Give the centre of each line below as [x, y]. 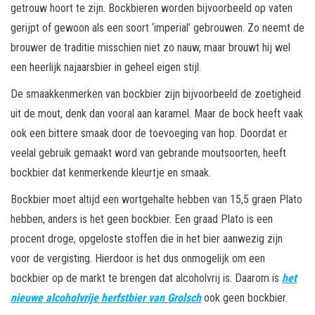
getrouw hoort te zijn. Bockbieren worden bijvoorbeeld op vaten [152, 8]
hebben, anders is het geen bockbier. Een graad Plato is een [142, 219]
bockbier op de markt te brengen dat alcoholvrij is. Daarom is [146, 278]
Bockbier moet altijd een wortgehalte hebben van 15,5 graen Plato [156, 200]
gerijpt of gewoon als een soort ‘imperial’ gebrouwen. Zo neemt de [157, 28]
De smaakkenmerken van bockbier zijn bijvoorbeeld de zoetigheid [156, 94]
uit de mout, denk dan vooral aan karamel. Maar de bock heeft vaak [157, 114]
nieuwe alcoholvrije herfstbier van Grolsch [106, 298]
